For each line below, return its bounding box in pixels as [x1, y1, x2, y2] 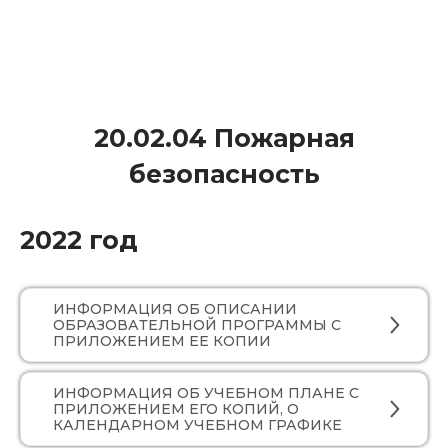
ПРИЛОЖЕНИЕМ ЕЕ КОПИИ [53, 332, 271, 350]
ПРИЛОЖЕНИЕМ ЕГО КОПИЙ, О [53, 400, 299, 418]
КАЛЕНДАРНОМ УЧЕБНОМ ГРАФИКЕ [53, 416, 342, 434]
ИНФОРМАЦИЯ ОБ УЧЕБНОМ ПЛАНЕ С [53, 384, 359, 402]
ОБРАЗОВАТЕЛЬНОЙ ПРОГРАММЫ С [53, 316, 341, 334]
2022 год [20, 225, 138, 255]
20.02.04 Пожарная [93, 123, 355, 153]
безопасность [128, 159, 320, 189]
